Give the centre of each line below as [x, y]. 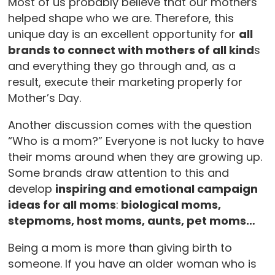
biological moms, [169, 205]
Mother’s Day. [44, 98]
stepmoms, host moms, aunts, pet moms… [131, 221]
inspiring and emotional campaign [156, 189]
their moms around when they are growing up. [135, 157]
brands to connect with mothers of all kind [131, 50]
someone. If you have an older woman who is [132, 264]
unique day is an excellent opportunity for [123, 34]
